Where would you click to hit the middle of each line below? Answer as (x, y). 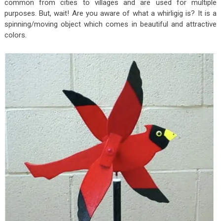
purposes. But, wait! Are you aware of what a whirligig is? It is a (110, 13)
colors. (15, 35)
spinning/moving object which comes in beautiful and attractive (110, 24)
